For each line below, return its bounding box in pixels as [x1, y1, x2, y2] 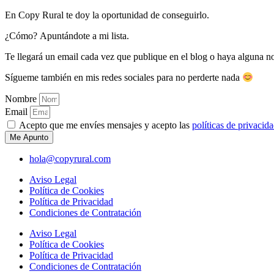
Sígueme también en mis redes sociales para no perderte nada [5, 72, 242, 83]
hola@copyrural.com [29, 154, 111, 165]
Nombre [5, 94, 39, 105]
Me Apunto [10, 133, 48, 143]
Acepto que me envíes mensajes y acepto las [19, 120, 192, 131]
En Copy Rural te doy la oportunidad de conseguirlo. [5, 9, 209, 20]
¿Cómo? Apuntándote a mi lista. [5, 30, 129, 41]
